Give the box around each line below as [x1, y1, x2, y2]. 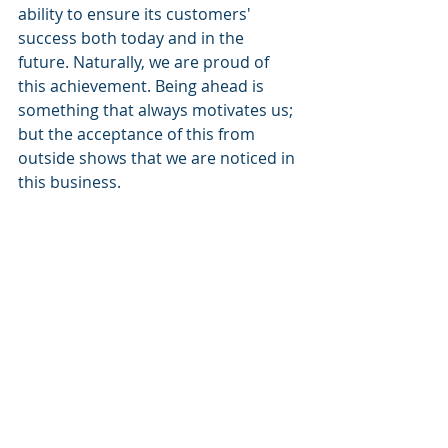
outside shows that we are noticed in [18, 147, 299, 169]
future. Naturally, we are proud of [18, 51, 273, 73]
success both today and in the [18, 27, 248, 49]
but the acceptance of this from [18, 123, 259, 145]
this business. [18, 171, 121, 193]
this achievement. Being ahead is [18, 75, 268, 97]
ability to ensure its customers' [18, 3, 255, 25]
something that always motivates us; [18, 99, 297, 121]
